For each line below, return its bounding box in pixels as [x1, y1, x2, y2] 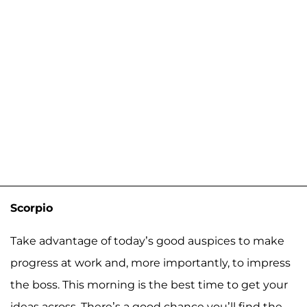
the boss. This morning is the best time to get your [10, 278, 288, 291]
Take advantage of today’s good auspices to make [10, 234, 284, 247]
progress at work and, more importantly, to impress [10, 256, 291, 269]
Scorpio [10, 201, 53, 214]
